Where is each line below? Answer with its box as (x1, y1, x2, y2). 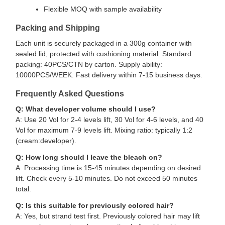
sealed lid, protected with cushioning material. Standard (16, 50, 191, 58)
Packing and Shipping (16, 24, 100, 32)
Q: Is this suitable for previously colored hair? (16, 201, 174, 209)
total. (16, 185, 31, 193)
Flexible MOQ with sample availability (44, 5, 162, 13)
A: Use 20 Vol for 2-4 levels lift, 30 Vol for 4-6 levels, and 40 (16, 116, 203, 124)
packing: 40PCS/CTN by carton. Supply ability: (16, 60, 162, 68)
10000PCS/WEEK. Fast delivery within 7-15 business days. (16, 71, 202, 79)
